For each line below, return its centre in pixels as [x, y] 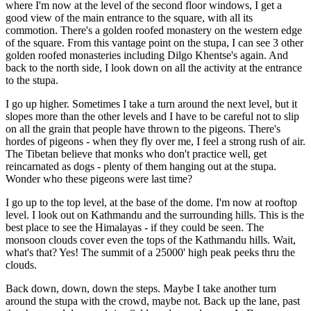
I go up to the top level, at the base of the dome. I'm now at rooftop [151, 202]
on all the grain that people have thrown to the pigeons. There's [143, 128]
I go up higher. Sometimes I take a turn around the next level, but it [151, 103]
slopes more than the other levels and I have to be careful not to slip [152, 116]
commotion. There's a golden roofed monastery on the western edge [154, 30]
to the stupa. [32, 80]
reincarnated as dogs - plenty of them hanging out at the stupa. [141, 166]
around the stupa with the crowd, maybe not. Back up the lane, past [153, 301]
